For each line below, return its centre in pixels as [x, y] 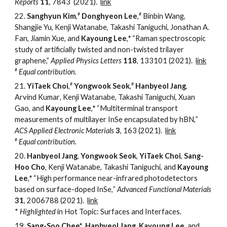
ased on [33, 189]
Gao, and [30, 108]
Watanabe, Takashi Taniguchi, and [122, 167]
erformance [77, 178]
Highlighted [39, 211]
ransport [163, 108]
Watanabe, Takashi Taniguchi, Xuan [138, 97]
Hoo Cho [30, 167]
